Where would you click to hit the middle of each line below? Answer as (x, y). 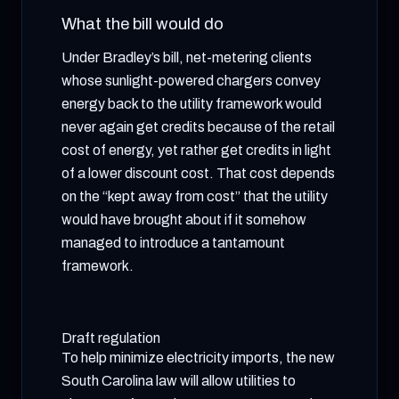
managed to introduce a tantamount (173, 243)
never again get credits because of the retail (198, 127)
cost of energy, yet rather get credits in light (196, 150)
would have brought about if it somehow (184, 220)
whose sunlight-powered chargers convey (191, 81)
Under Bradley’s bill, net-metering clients (187, 57)
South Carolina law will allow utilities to (179, 381)
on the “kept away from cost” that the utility (195, 196)
